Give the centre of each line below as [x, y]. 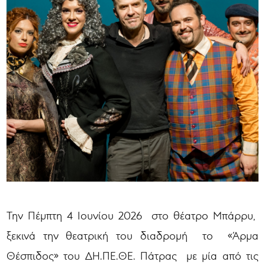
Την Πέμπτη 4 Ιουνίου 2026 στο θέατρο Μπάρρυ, [132, 215]
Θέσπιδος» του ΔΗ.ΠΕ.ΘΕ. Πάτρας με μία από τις [132, 255]
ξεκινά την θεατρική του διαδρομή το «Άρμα [132, 235]
